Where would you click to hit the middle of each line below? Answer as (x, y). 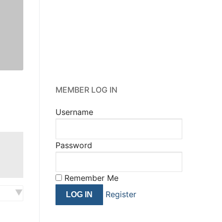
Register (121, 194)
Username (74, 112)
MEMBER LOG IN (86, 90)
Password (74, 145)
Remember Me (90, 178)
